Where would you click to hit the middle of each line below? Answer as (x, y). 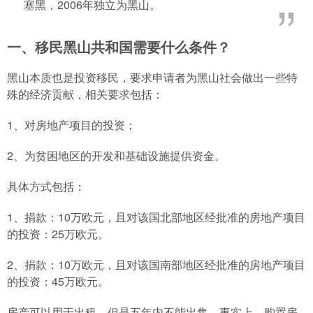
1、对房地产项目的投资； (72, 124)
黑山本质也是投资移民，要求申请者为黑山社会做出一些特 (152, 77)
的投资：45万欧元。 (58, 281)
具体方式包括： (46, 186)
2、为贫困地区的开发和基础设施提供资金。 (116, 155)
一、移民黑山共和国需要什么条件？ (119, 46)
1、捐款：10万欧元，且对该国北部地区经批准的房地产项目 (156, 217)
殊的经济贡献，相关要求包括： (85, 94)
